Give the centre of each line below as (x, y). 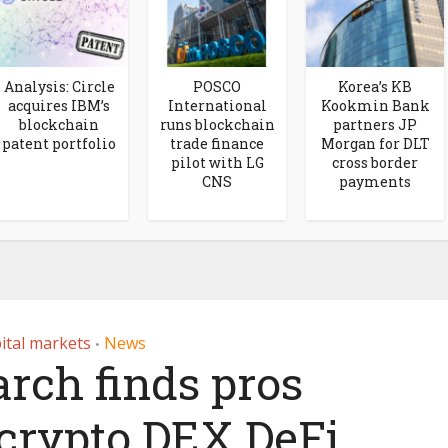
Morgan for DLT (375, 143)
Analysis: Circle (59, 86)
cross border (375, 162)
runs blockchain (217, 124)
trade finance (217, 143)
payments (375, 181)
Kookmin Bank (375, 105)
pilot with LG (217, 162)
